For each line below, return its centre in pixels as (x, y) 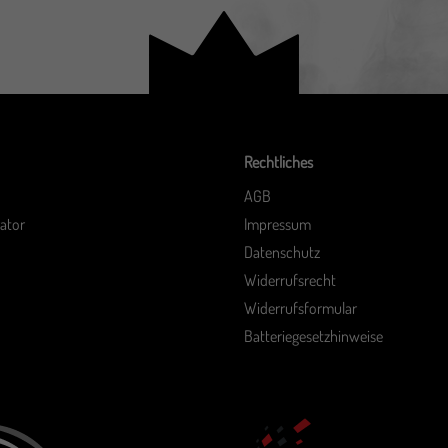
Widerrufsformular (300, 307)
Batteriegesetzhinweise (313, 335)
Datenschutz (282, 251)
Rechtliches (278, 161)
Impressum (277, 223)
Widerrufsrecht (290, 279)
